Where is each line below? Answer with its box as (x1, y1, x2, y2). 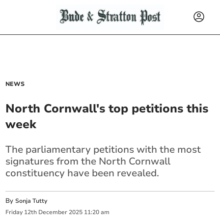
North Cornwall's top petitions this (5, 101, 209, 116)
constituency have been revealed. (5, 166, 160, 180)
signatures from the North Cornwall (5, 155, 171, 168)
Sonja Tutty (15, 197, 48, 205)
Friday (5, 208, 23, 217)
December (38, 208, 68, 217)
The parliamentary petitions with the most (5, 143, 201, 156)
